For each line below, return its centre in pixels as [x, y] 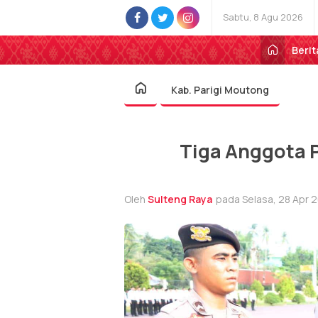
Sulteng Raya [180, 199]
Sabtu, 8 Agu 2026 [263, 17]
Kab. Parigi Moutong [220, 90]
